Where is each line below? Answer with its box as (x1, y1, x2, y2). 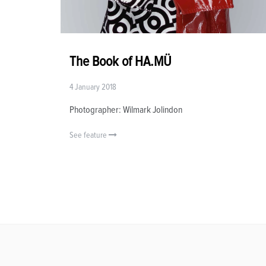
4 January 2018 (69, 83, 116, 92)
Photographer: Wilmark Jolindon (69, 105, 182, 115)
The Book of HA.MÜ (69, 55, 172, 69)
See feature (69, 131, 109, 140)
